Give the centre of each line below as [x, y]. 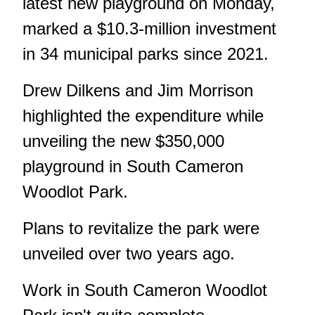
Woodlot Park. [75, 192]
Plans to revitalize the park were [141, 229]
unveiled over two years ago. [129, 254]
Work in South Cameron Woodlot [145, 290]
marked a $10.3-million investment [149, 29]
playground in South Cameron [133, 167]
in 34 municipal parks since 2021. [146, 54]
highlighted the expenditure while [143, 116]
